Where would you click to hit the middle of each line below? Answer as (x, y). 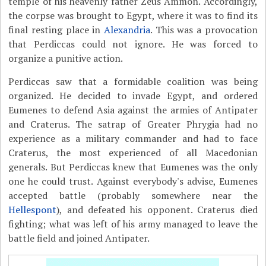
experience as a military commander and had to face (133, 138)
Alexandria (127, 30)
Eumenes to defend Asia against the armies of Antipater (133, 110)
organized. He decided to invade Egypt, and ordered (133, 96)
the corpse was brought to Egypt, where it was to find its (133, 15)
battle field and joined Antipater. (79, 238)
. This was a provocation (204, 30)
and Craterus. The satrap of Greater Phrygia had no (133, 124)
